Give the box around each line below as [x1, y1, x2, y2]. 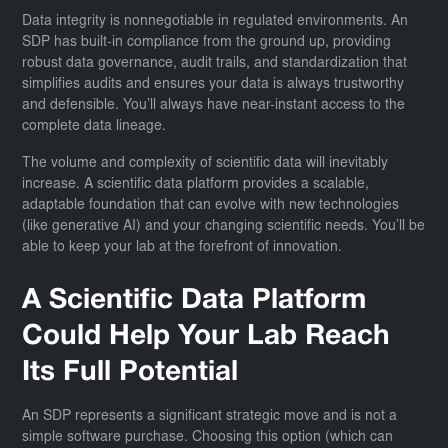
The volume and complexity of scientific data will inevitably [22, 156, 389, 171]
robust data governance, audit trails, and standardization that [22, 56, 408, 71]
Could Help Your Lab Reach [22, 323, 391, 350]
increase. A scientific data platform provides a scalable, [22, 177, 370, 192]
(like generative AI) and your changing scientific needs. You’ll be [22, 219, 426, 234]
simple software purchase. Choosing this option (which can [22, 430, 394, 445]
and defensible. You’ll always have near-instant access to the [22, 98, 406, 113]
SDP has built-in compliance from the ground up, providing [22, 35, 392, 50]
